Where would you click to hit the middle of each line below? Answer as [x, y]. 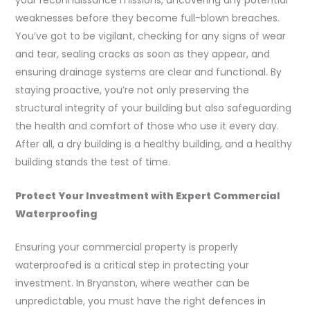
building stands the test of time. [92, 162]
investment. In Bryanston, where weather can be [132, 283]
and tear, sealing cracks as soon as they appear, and [142, 54]
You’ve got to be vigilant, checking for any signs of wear [150, 36]
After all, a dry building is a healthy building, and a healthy [153, 144]
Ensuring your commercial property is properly [126, 247]
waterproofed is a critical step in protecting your [132, 265]
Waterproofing [56, 213]
